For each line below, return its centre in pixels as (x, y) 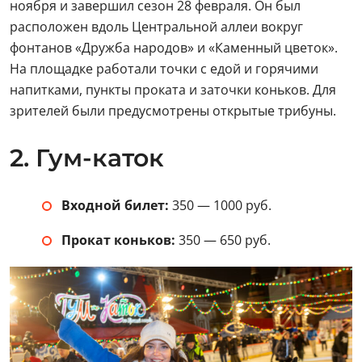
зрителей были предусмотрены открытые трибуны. (173, 110)
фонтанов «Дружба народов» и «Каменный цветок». (174, 47)
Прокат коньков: (118, 240)
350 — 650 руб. (223, 240)
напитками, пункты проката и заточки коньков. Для (173, 89)
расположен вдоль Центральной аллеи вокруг (156, 26)
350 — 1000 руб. (220, 205)
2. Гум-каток (87, 158)
